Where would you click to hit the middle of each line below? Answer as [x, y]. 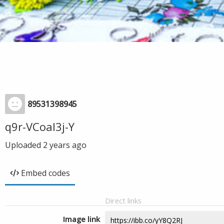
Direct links [123, 200]
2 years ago [65, 145]
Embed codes [45, 173]
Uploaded [24, 145]
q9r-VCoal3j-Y [40, 126]
